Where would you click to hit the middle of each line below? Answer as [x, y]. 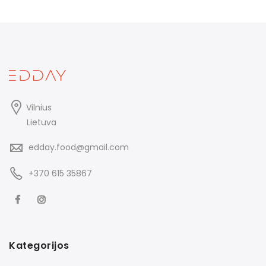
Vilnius [39, 108]
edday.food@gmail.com [79, 148]
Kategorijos [39, 246]
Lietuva [42, 123]
